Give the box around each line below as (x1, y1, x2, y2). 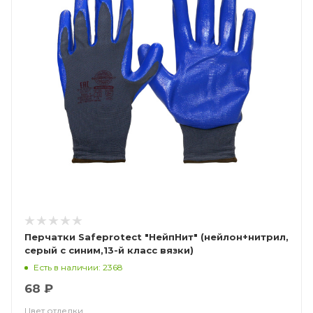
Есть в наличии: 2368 (34, 261, 123, 272)
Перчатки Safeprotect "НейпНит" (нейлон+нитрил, (24, 231, 201, 242)
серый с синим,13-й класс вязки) (24, 245, 194, 256)
